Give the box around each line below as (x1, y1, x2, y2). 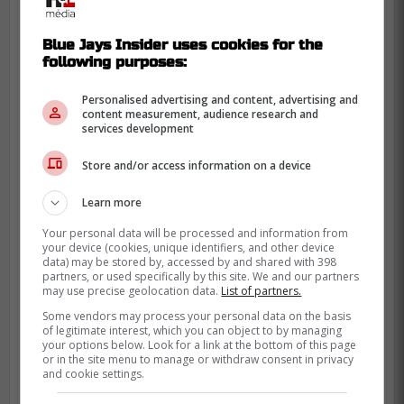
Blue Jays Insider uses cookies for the (42, 36, 324, 53)
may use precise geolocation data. (42, 283, 222, 298)
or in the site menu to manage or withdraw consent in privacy (42, 352, 354, 367)
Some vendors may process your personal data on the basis (42, 308, 352, 324)
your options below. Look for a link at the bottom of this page (42, 337, 357, 353)
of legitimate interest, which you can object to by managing (42, 323, 343, 338)
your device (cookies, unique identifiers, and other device (42, 240, 335, 255)
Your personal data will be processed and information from (42, 225, 349, 241)
